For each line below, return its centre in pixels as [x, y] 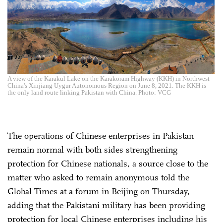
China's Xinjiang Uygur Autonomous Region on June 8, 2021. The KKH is [107, 85]
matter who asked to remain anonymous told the [98, 177]
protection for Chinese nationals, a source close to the [108, 163]
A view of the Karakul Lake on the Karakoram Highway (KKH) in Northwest [109, 78]
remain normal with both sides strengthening [92, 149]
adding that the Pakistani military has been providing [106, 205]
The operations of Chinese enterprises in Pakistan [101, 136]
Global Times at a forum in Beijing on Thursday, [99, 191]
